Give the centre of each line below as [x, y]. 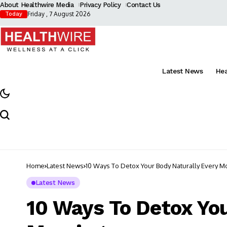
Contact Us [144, 5]
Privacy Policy [100, 5]
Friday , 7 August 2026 [59, 14]
